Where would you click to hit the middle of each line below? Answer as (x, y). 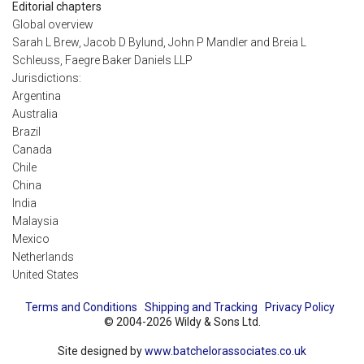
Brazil (26, 132)
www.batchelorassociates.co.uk (225, 351)
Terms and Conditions (81, 308)
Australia (35, 114)
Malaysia (35, 221)
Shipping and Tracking (201, 308)
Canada (32, 150)
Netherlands (43, 257)
